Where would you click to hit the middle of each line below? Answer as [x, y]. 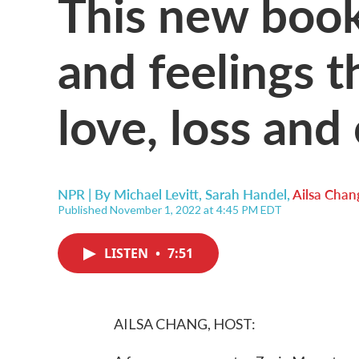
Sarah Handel [246, 194]
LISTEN [128, 253]
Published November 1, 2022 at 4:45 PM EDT [170, 210]
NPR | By [86, 194]
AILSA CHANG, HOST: [185, 324]
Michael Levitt [156, 194]
